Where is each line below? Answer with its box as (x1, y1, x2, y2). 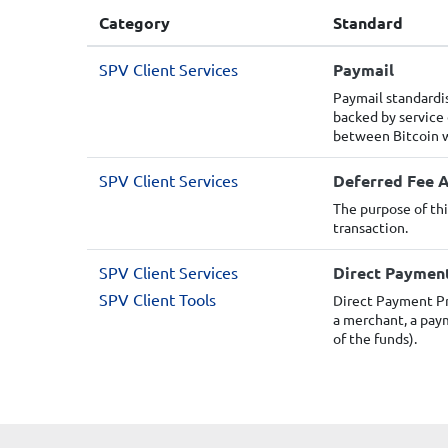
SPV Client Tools (99, 289, 216, 309)
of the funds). (333, 329, 417, 347)
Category (99, 12, 170, 33)
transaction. (333, 218, 408, 236)
